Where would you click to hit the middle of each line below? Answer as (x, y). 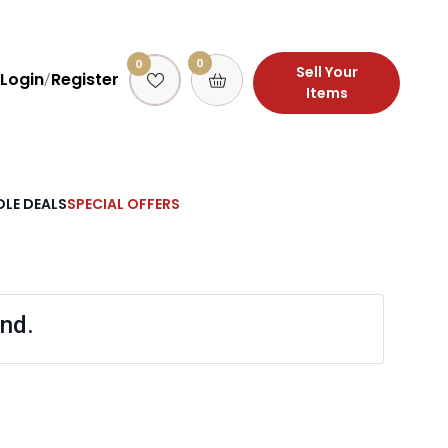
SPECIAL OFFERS (123, 203)
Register (85, 79)
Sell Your (326, 72)
